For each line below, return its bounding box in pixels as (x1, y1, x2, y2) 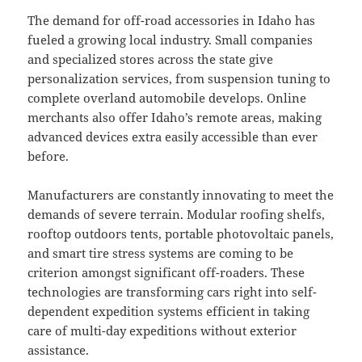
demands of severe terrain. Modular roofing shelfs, (27, 206, 326, 223)
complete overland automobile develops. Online (27, 90, 307, 107)
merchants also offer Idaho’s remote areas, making (27, 109, 322, 126)
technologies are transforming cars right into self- (27, 284, 318, 301)
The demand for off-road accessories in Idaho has (27, 12, 316, 29)
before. (27, 148, 69, 165)
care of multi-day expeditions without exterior (27, 322, 297, 339)
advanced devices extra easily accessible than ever (27, 128, 318, 145)
